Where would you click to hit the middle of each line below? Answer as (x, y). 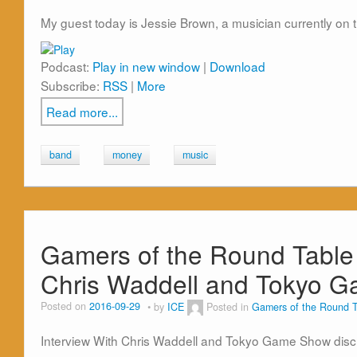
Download (237, 67)
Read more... (82, 112)
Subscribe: (72, 86)
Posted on (65, 306)
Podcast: (67, 67)
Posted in (229, 306)
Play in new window (146, 67)
